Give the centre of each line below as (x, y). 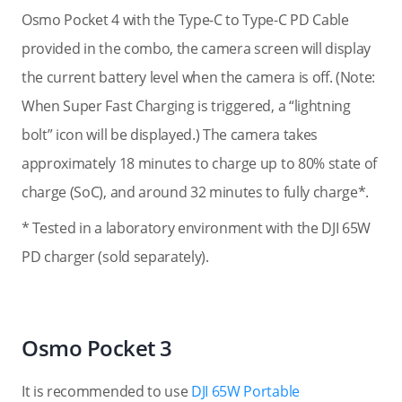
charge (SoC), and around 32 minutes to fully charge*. (196, 192)
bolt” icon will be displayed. (109, 135)
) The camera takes (256, 135)
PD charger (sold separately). (115, 257)
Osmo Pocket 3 (97, 348)
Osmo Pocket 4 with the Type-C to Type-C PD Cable (185, 20)
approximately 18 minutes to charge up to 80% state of (200, 163)
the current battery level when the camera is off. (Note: (199, 77)
